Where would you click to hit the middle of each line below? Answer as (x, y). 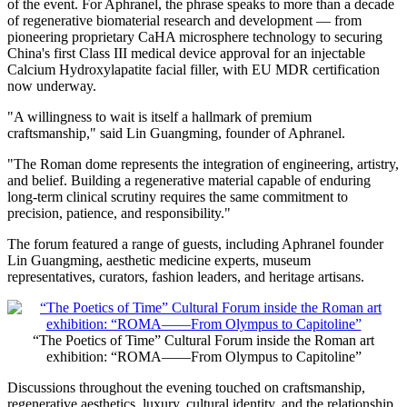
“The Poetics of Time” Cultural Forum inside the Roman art (203, 341)
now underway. (52, 86)
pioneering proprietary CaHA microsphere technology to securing (195, 37)
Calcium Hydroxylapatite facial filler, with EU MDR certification (194, 70)
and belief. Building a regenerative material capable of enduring (189, 181)
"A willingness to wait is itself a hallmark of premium (159, 117)
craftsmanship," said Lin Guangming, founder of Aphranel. (176, 134)
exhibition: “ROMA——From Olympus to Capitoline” (203, 357)
